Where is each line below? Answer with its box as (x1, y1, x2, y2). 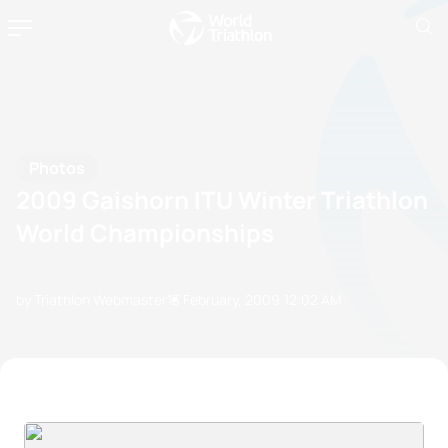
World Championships (16, 215, 274, 249)
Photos (29, 156, 85, 179)
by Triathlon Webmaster (16, 289, 167, 309)
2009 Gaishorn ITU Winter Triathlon (16, 182, 428, 216)
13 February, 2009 (167, 289, 280, 309)
